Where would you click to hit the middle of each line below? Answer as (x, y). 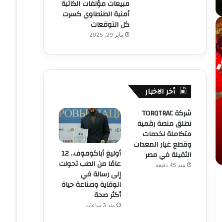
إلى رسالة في (101, 175)
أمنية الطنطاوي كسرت (96, 15)
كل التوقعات (110, 25)
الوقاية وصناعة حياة (91, 185)
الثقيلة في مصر (168, 155)
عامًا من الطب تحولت (90, 164)
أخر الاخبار (160, 92)
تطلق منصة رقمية (165, 124)
